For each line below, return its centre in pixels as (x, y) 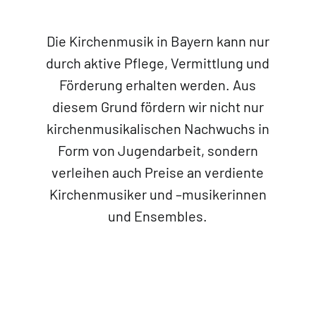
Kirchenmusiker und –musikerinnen (158, 194)
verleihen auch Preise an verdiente (158, 172)
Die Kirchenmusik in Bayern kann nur (158, 41)
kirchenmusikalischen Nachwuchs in (158, 129)
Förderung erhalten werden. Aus (158, 85)
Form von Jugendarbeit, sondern (158, 151)
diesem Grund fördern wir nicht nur (158, 107)
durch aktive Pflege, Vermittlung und (158, 63)
